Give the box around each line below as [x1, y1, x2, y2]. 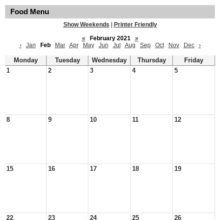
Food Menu [10, 8, 49, 16]
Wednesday [92, 57, 127, 64]
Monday [13, 57, 38, 64]
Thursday [137, 57, 166, 64]
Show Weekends [63, 21, 110, 28]
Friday [184, 57, 203, 64]
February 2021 [86, 35, 134, 42]
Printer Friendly [113, 21, 157, 28]
